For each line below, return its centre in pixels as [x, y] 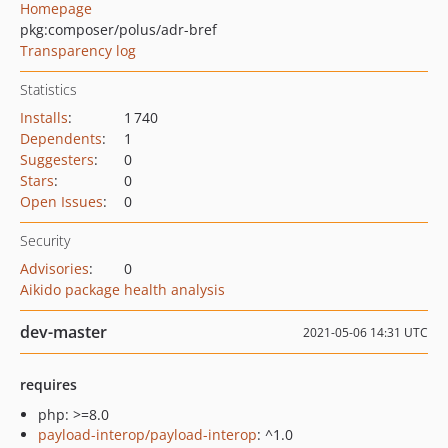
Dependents [61, 138]
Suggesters [57, 159]
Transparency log [78, 50]
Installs [44, 117]
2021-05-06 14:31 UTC [365, 332]
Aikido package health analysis [122, 289]
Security [45, 240]
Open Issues [61, 201]
